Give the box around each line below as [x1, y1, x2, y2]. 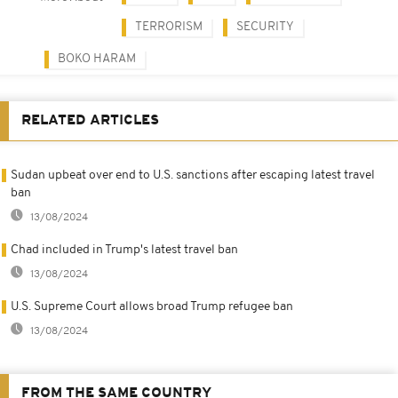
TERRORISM [135, 20, 203, 34]
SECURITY [236, 20, 294, 34]
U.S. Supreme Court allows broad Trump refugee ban [11, 299, 293, 314]
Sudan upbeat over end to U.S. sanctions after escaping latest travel [11, 168, 375, 182]
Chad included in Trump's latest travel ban [11, 243, 238, 257]
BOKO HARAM [58, 52, 136, 66]
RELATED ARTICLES [21, 113, 159, 128]
